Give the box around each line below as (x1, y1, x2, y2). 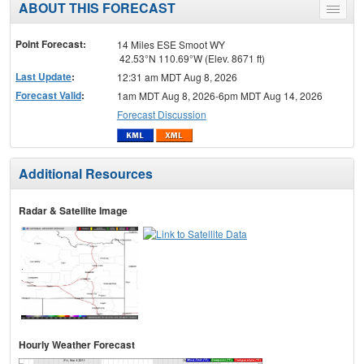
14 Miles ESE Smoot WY (116, 37, 225, 52)
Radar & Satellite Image (19, 202, 128, 218)
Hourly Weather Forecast (19, 336, 135, 352)
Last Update (15, 69, 71, 84)
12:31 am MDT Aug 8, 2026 (116, 70, 237, 84)
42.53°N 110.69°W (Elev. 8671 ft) (116, 51, 265, 66)
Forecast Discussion (116, 107, 206, 122)
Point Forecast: (15, 37, 86, 52)
